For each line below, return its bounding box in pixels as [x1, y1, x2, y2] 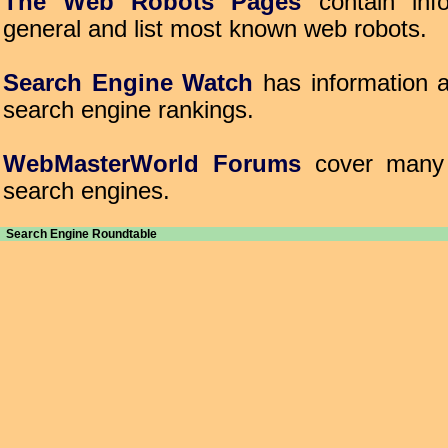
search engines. [3, 178, 170, 204]
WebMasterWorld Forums [3, 151, 301, 177]
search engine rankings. [3, 97, 254, 123]
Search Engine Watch [3, 70, 254, 96]
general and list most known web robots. [3, 16, 427, 42]
